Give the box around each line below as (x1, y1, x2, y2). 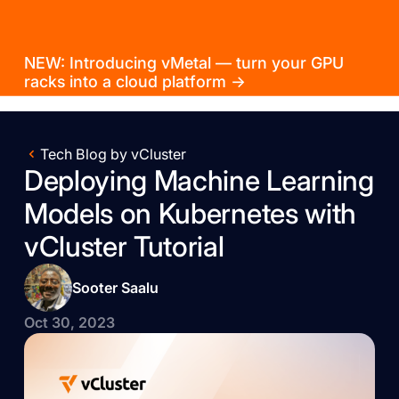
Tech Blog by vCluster (39, 145, 186, 164)
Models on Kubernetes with (23, 197, 357, 232)
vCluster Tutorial (23, 230, 224, 265)
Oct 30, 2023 (23, 313, 115, 332)
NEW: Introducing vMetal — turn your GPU (23, 53, 344, 72)
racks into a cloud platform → (23, 71, 246, 91)
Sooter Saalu (71, 279, 159, 297)
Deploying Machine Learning (23, 164, 374, 199)
